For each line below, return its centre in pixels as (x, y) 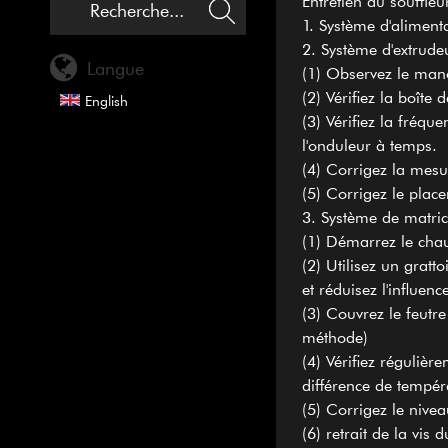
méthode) (334, 337)
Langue (115, 68)
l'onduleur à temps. (369, 145)
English (106, 101)
